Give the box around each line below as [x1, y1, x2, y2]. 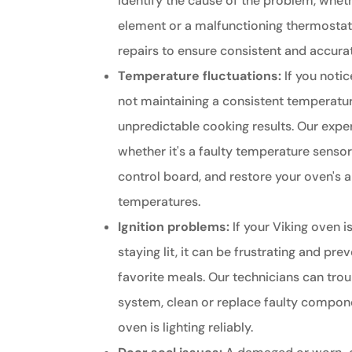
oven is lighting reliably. [118, 319, 254, 336]
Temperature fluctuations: [118, 68, 282, 85]
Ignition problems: [118, 218, 230, 236]
